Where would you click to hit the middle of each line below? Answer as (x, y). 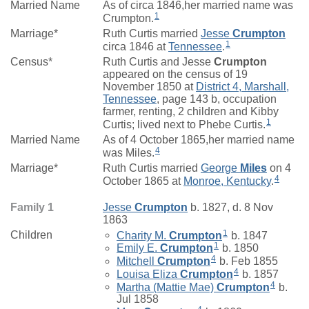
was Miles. (129, 152)
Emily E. (138, 248)
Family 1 (32, 207)
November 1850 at (149, 86)
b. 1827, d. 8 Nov (230, 207)
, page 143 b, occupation (217, 99)
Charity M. (143, 235)
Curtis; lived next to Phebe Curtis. (184, 124)
